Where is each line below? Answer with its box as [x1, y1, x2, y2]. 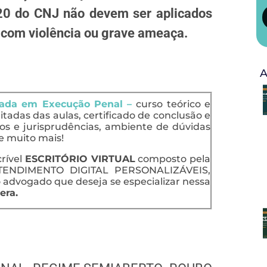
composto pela [135, 153, 211, 164]
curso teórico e [136, 98, 211, 110]
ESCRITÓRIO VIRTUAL [24, 153, 135, 164]
